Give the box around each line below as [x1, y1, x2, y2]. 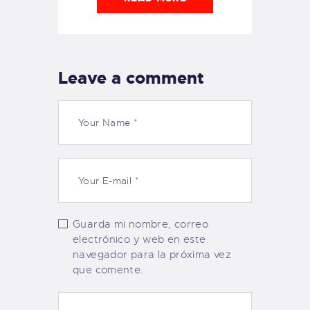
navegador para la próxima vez [73, 248, 232, 262]
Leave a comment [58, 66, 204, 89]
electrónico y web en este [73, 233, 206, 246]
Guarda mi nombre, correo [73, 218, 209, 231]
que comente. [73, 264, 144, 277]
